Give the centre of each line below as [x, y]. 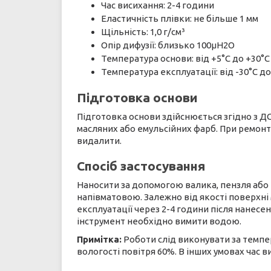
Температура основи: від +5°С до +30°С [185, 58]
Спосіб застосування [141, 166]
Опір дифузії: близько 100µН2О [168, 45]
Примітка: [99, 239]
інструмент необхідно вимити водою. [159, 221]
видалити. [99, 141]
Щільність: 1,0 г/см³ [143, 32]
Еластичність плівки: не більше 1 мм [180, 18]
